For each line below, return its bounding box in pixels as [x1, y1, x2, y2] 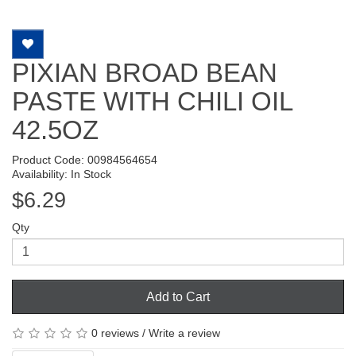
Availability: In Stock [12, 167, 111, 180]
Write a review [149, 326, 220, 339]
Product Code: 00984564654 [12, 153, 157, 166]
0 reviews [91, 326, 139, 339]
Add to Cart [146, 289, 210, 304]
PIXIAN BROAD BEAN [12, 57, 277, 87]
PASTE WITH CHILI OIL [12, 86, 292, 116]
